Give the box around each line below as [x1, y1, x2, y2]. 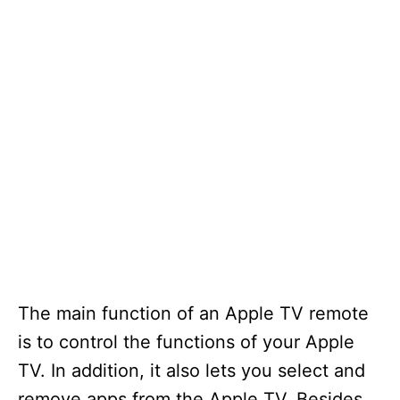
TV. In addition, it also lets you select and [18, 360, 365, 381]
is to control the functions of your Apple [18, 331, 354, 353]
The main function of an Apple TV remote [18, 303, 369, 324]
